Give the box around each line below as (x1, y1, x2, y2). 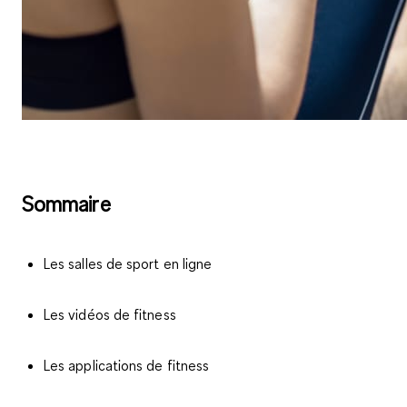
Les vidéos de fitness (44, 305, 176, 324)
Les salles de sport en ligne (44, 254, 213, 273)
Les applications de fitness (44, 356, 210, 375)
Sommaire (22, 190, 111, 218)
